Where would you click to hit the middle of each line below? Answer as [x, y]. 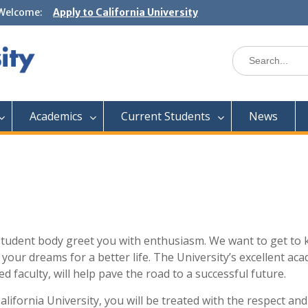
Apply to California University [125, 12]
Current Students [166, 116]
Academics [56, 116]
